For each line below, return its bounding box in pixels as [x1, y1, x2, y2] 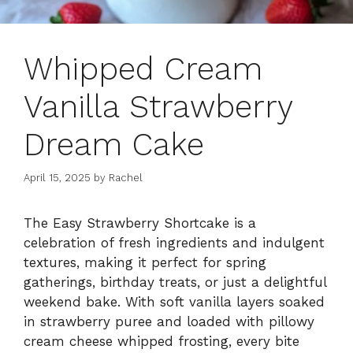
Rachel [109, 172, 143, 184]
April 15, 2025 [24, 172, 91, 184]
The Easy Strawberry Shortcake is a [24, 215, 256, 232]
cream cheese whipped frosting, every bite [24, 333, 299, 350]
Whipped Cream [24, 50, 262, 87]
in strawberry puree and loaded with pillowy [24, 314, 314, 330]
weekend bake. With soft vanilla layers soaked [24, 294, 325, 310]
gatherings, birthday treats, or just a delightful [24, 274, 326, 291]
